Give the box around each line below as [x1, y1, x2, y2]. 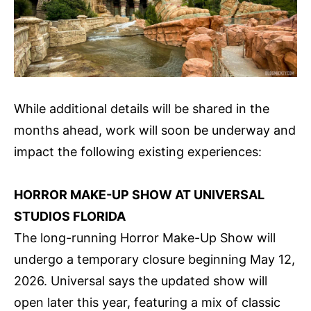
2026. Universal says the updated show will [14, 273, 267, 288]
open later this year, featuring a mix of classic [14, 294, 280, 310]
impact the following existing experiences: [14, 144, 262, 159]
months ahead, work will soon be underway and [14, 122, 296, 137]
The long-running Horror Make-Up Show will [14, 230, 276, 245]
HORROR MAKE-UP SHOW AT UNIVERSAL [14, 187, 264, 202]
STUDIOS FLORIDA [14, 208, 126, 224]
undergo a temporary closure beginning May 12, [14, 251, 295, 267]
